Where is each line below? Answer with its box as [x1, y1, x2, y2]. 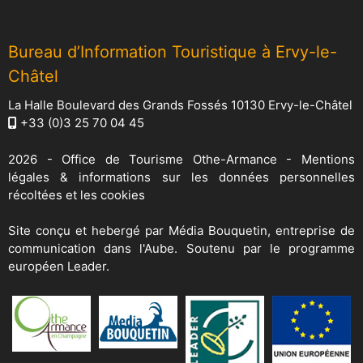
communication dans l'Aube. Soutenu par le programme [8, 241, 355, 257]
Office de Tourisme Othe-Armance [62, 151, 277, 167]
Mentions [301, 151, 356, 167]
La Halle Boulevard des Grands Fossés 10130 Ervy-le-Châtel [8, 97, 352, 113]
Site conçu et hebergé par [8, 223, 169, 239]
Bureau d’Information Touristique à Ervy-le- [8, 42, 337, 62]
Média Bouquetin [169, 223, 267, 239]
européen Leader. [8, 258, 109, 275]
